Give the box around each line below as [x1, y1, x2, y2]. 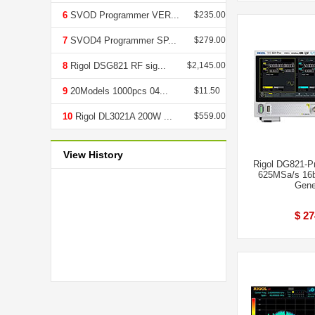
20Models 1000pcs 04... [67, 86, 168, 96]
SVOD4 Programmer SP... [67, 35, 176, 46]
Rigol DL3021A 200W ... [72, 111, 172, 122]
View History [63, 149, 123, 160]
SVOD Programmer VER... [67, 10, 179, 20]
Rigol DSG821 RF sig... [67, 60, 166, 71]
